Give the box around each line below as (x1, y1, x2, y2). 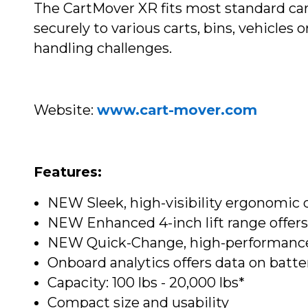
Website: (34, 102, 97, 119)
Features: (34, 164, 102, 181)
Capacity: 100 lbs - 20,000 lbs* (47, 274, 245, 291)
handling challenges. (34, 40, 172, 57)
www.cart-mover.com (97, 102, 257, 119)
